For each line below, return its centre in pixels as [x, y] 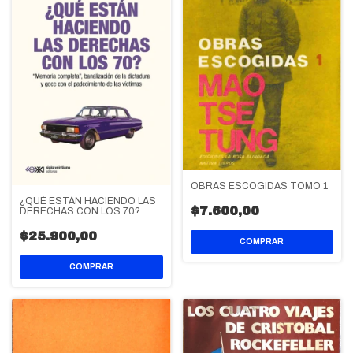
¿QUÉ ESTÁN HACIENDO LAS [88, 201]
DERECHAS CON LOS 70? [80, 211]
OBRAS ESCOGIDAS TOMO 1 [259, 186]
